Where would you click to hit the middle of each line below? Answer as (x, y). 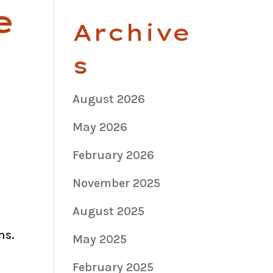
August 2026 (109, 99)
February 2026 (114, 155)
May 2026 (100, 127)
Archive (132, 32)
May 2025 (100, 239)
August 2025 (109, 211)
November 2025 (117, 183)
